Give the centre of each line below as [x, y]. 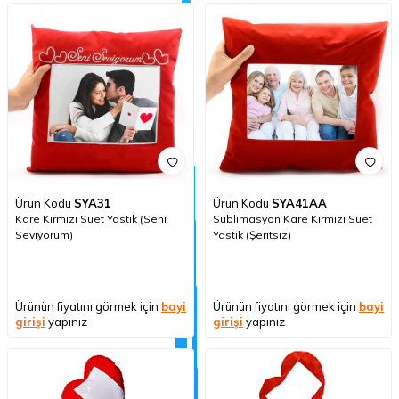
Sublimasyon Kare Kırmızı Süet [293, 218]
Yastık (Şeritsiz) [252, 234]
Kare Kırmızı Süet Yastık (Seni [91, 218]
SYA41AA [299, 203]
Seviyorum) [44, 234]
